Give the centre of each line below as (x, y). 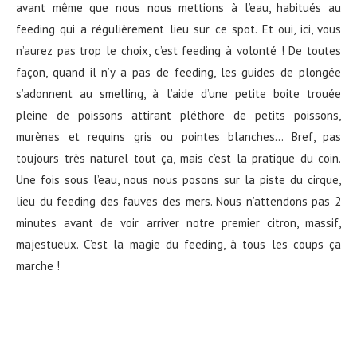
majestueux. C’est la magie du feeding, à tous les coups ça (178, 245)
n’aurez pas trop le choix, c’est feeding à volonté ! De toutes (178, 51)
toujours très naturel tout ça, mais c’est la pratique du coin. (178, 159)
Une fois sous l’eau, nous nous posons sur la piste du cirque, (178, 180)
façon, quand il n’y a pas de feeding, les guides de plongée (178, 73)
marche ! (38, 266)
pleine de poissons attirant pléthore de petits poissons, (178, 116)
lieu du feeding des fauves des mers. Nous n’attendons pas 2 (178, 202)
